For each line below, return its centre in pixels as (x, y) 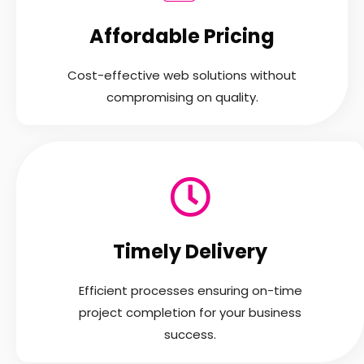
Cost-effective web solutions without (182, 75)
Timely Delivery (190, 251)
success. (190, 334)
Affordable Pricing (182, 36)
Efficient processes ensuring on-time (190, 290)
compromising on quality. (182, 97)
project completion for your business (190, 312)
